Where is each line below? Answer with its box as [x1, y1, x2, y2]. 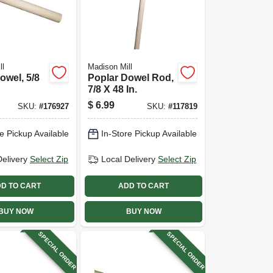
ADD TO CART [118, 182, 169, 190]
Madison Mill [88, 62, 133, 71]
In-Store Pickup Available [101, 129, 197, 138]
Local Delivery [101, 154, 156, 164]
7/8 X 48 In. [88, 83, 138, 94]
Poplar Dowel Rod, [88, 72, 174, 83]
